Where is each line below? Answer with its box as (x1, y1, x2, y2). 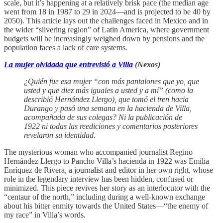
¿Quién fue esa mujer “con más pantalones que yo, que (24, 77, 199, 86)
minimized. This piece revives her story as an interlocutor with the (4, 184, 210, 193)
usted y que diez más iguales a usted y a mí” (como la (24, 86, 193, 95)
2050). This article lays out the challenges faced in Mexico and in (4, 16, 208, 25)
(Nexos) (133, 60, 160, 69)
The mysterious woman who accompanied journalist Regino (4, 148, 193, 157)
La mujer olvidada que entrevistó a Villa (4, 60, 133, 69)
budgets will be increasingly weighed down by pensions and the (4, 34, 205, 43)
